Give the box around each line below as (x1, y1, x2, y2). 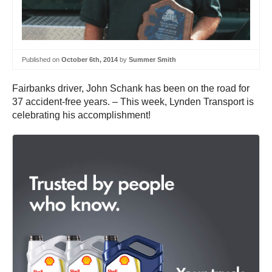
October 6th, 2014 (61, 55, 118, 63)
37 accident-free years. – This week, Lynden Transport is (12, 97, 254, 107)
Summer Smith (129, 55, 176, 63)
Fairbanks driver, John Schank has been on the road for (12, 83, 250, 94)
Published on (22, 55, 61, 63)
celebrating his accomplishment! (12, 110, 151, 121)
